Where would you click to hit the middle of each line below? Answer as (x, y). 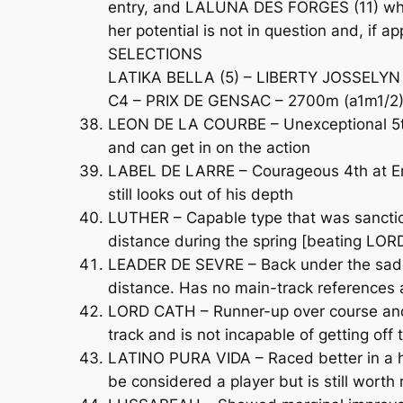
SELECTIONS (155, 54)
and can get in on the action (209, 147)
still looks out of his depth (201, 194)
